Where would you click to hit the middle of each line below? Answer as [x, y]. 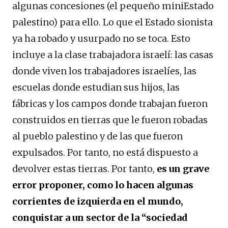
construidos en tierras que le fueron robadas [110, 120]
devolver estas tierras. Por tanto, [84, 168]
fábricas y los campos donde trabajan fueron [110, 103]
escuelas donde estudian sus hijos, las [96, 87]
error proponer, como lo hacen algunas [103, 185]
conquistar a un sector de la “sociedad [100, 217]
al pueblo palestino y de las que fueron [97, 136]
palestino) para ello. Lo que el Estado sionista [112, 22]
